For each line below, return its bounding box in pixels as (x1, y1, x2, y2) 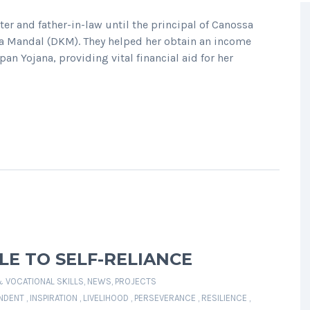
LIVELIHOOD (83, 293, 129, 303)
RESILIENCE (201, 293, 247, 303)
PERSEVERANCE (134, 293, 196, 303)
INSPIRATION (30, 293, 77, 303)
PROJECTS (115, 276, 156, 286)
